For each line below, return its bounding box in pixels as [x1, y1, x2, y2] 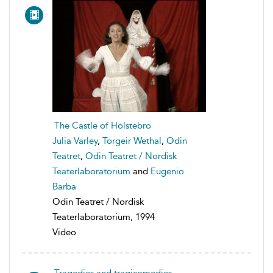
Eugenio [151, 165, 184, 177]
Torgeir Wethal [102, 135, 161, 146]
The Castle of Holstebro [54, 119, 151, 131]
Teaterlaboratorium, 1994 [52, 211, 155, 222]
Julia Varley [52, 135, 97, 146]
